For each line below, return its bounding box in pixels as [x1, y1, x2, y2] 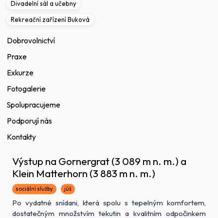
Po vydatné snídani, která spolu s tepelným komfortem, [12, 198, 206, 208]
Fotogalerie [7, 84, 46, 94]
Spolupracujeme [7, 100, 60, 110]
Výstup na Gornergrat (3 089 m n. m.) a [12, 155, 187, 168]
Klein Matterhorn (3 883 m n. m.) [12, 167, 156, 180]
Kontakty [7, 132, 36, 142]
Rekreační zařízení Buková [11, 16, 90, 24]
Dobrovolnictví [7, 36, 55, 46]
